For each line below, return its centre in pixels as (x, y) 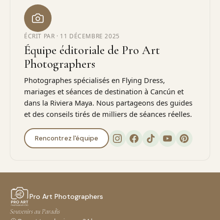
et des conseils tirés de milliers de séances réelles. (108, 114)
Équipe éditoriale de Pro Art (92, 50)
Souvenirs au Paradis (35, 212)
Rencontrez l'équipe (67, 138)
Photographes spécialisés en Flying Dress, (95, 80)
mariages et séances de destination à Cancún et (104, 91)
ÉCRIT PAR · (42, 36)
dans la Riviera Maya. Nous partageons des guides (108, 102)
